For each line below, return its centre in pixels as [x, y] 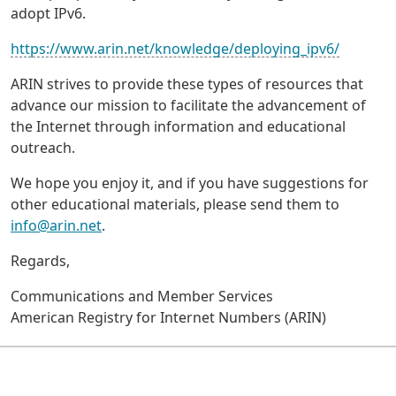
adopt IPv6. [48, 14]
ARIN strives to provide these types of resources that [187, 84]
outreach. [43, 148]
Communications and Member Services [142, 297]
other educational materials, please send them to [175, 205]
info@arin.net [56, 226]
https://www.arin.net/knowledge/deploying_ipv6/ [175, 49]
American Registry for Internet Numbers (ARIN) [168, 318]
